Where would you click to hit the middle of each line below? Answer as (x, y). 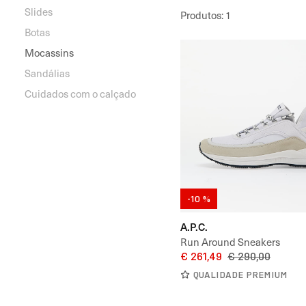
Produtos (201, 15)
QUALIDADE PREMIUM (240, 274)
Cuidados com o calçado (80, 94)
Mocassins (49, 53)
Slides (39, 12)
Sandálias (47, 73)
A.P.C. (194, 226)
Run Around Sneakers (230, 241)
